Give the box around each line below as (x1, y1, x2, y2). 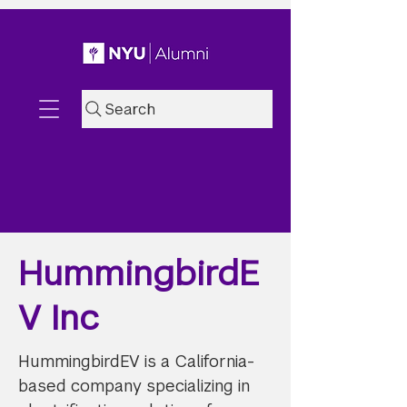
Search (105, 99, 155, 119)
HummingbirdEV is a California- (18, 351, 254, 372)
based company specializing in (18, 375, 250, 396)
